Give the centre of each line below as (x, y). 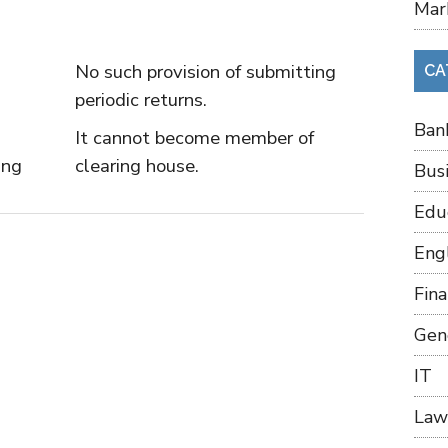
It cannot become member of (194, 138)
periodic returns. (141, 100)
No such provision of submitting (205, 72)
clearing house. (137, 166)
